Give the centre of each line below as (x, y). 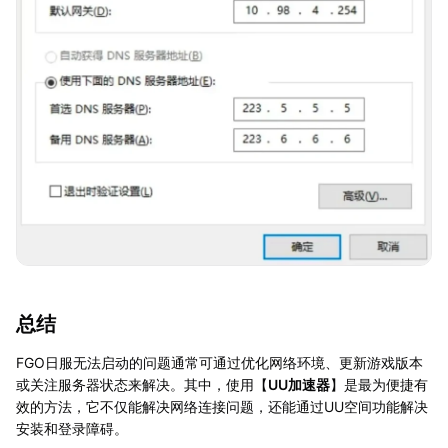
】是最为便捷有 (379, 384)
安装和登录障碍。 (72, 428)
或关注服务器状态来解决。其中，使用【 (142, 384)
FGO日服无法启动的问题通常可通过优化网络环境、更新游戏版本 (219, 362)
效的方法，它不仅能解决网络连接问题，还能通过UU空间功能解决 (222, 406)
